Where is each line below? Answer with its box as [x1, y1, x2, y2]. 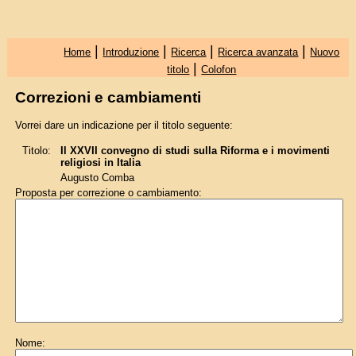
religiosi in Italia [60, 157, 141, 169]
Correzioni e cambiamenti [14, 89, 201, 106]
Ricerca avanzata [218, 46, 299, 58]
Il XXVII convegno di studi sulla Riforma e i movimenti [60, 145, 330, 157]
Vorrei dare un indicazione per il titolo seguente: [14, 118, 233, 131]
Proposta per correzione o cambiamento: [14, 187, 202, 199]
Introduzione [103, 46, 160, 58]
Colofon [201, 64, 237, 75]
